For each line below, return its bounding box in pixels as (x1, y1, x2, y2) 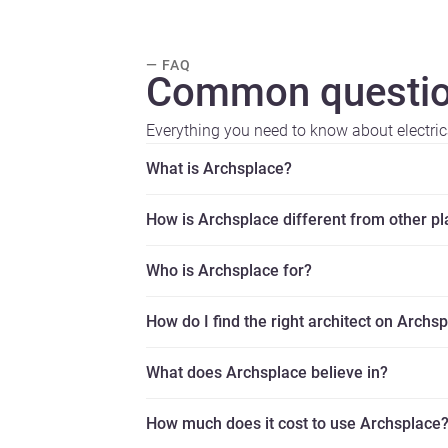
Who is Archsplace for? (146, 261, 312, 281)
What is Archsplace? (146, 159, 292, 179)
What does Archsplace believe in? (146, 363, 388, 383)
